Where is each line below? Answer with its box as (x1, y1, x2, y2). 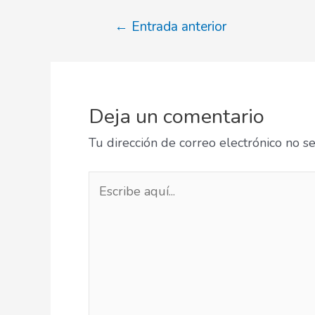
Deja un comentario (89, 102, 264, 130)
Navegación (91, 17, 158, 34)
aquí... (88, 191, 119, 209)
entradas (91, 56, 141, 74)
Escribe (88, 172, 129, 189)
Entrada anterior (127, 17, 226, 36)
